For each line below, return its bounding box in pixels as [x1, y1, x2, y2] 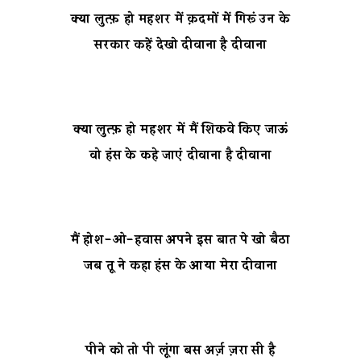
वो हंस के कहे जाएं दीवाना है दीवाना [89, 146, 272, 167]
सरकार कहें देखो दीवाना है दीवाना [94, 35, 267, 56]
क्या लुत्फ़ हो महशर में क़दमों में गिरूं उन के [71, 10, 290, 31]
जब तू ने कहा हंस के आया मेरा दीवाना [84, 256, 277, 277]
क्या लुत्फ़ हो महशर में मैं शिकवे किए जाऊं [73, 120, 288, 141]
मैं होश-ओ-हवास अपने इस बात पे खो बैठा [70, 230, 291, 251]
